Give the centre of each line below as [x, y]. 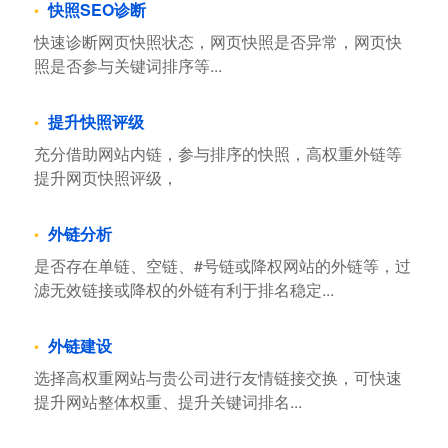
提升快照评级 [95, 121]
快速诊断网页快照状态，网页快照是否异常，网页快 [217, 41]
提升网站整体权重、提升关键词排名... [167, 401]
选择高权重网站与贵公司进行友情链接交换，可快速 [217, 377]
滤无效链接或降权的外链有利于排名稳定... [183, 289]
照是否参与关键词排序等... [127, 65]
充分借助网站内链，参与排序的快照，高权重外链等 [217, 153]
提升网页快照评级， [105, 177]
